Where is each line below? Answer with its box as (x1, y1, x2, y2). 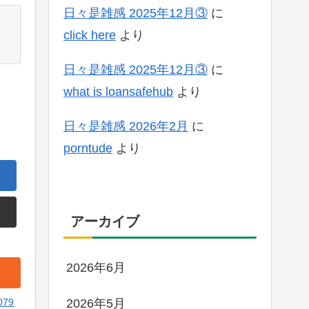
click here (63, 28, 116, 43)
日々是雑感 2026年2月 (63, 119, 188, 134)
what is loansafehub (63, 85, 173, 99)
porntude (63, 141, 112, 156)
